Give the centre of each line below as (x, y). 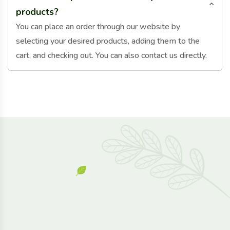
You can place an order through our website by (98, 26)
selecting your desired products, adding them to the (108, 41)
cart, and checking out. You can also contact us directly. (111, 55)
